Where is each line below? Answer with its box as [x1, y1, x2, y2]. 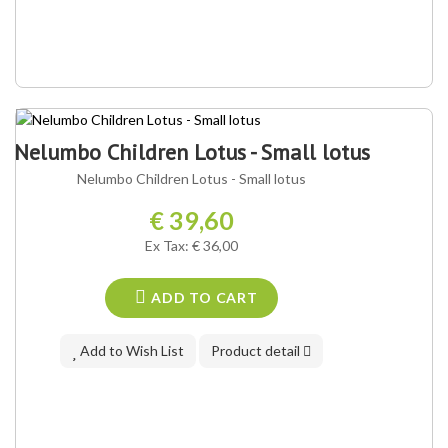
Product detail [211, 342, 304, 360]
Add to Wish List [77, 342, 185, 360]
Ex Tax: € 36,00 [145, 237, 239, 255]
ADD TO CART [147, 289, 258, 307]
